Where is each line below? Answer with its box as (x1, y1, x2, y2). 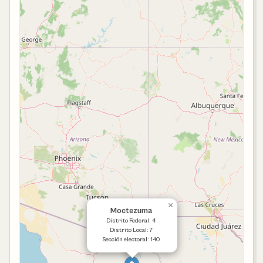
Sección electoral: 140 (102, 236, 160, 243)
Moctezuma (110, 207, 152, 215)
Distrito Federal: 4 (106, 217, 156, 224)
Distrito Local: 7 (109, 227, 153, 234)
